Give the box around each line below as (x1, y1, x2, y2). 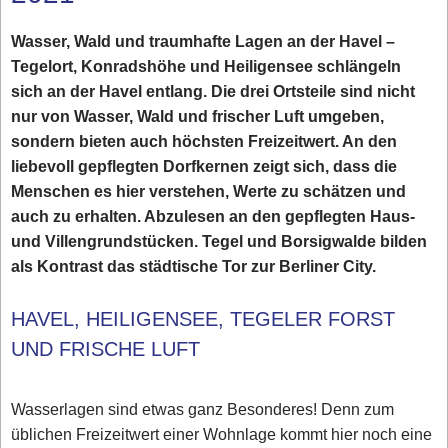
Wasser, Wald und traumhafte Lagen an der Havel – (11, 30, 396, 54)
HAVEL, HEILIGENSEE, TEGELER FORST (11, 305, 396, 334)
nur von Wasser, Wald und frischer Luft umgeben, (11, 105, 385, 129)
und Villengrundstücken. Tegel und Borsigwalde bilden (11, 230, 428, 254)
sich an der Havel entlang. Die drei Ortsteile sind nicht (11, 80, 416, 104)
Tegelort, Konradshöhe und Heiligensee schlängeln (11, 55, 402, 79)
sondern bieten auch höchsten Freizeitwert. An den (11, 130, 398, 154)
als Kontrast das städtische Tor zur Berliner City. (11, 255, 377, 279)
